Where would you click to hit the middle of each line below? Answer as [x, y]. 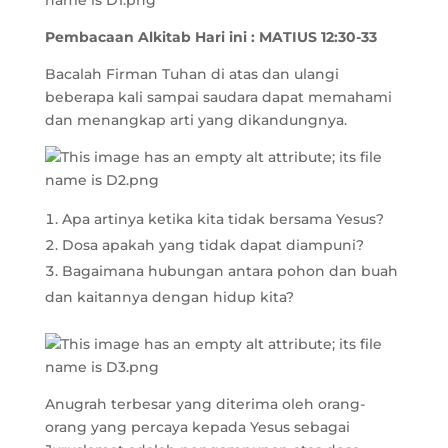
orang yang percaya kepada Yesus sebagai [197, 427]
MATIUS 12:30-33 [317, 37]
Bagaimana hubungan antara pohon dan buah [229, 271]
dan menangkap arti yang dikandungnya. [195, 120]
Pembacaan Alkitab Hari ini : [151, 37]
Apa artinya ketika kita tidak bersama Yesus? [222, 219]
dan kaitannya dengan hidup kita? [169, 297]
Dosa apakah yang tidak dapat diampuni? [212, 245]
